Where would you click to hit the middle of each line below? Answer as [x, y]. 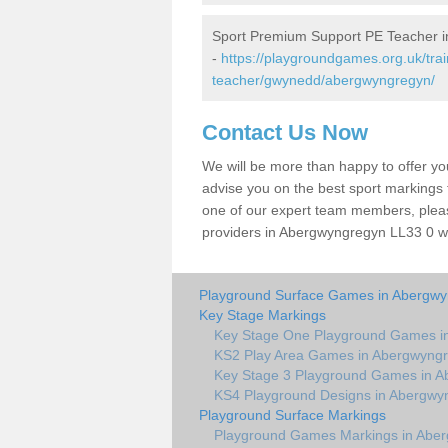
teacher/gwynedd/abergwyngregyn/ [323, 80]
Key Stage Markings [262, 315]
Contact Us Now [285, 132]
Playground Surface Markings [292, 415]
